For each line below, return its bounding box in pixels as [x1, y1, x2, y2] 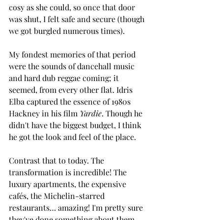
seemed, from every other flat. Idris [9, 84, 135, 95]
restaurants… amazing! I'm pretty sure [9, 202, 145, 213]
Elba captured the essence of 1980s [9, 96, 133, 107]
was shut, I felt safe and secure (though [9, 13, 146, 24]
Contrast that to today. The [9, 155, 106, 165]
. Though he [102, 108, 144, 118]
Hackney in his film [9, 108, 80, 118]
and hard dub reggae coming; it [9, 72, 121, 83]
